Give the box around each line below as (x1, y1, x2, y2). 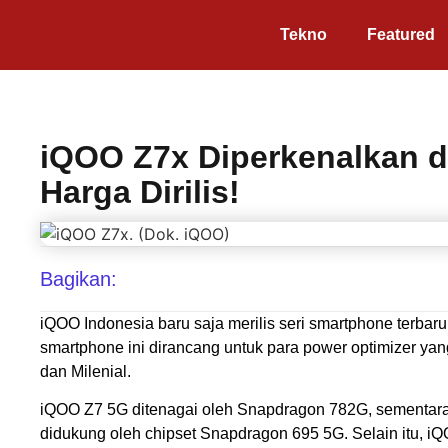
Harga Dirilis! (40, 174, 240, 210)
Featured (366, 26, 435, 43)
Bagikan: (40, 267, 117, 290)
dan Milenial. (40, 362, 131, 380)
